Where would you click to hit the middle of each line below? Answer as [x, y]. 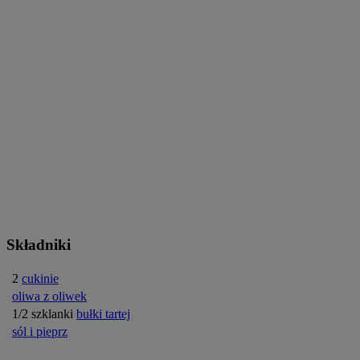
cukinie [40, 278]
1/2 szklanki [43, 313]
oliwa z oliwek [49, 296]
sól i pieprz [40, 331]
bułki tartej [103, 313]
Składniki [39, 244]
